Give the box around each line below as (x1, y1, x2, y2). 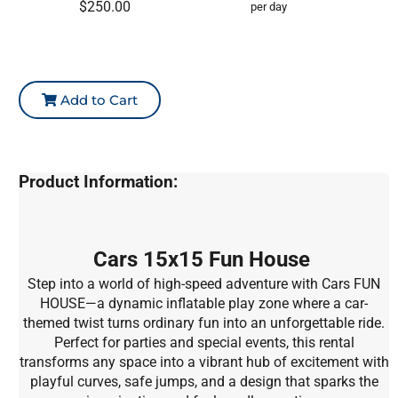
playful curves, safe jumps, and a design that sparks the (29, 373, 378, 391)
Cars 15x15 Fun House (92, 247, 315, 273)
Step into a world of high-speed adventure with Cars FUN (28, 275, 381, 293)
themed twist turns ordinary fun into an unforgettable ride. (23, 314, 386, 332)
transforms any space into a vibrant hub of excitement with (19, 354, 389, 371)
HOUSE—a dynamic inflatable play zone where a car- (40, 295, 369, 313)
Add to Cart (57, 92, 139, 108)
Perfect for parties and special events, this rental (53, 334, 354, 352)
